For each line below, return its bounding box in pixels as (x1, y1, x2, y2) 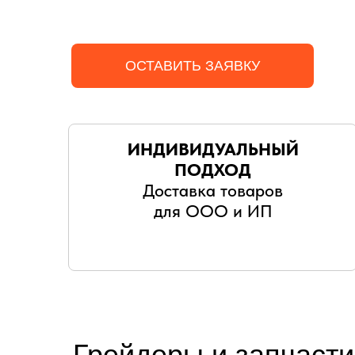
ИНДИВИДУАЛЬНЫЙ (127, 139, 299, 159)
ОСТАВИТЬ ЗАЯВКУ (125, 57, 260, 74)
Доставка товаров (143, 180, 283, 200)
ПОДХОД (174, 159, 251, 180)
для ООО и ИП (153, 200, 273, 221)
